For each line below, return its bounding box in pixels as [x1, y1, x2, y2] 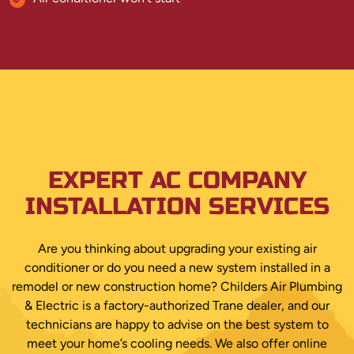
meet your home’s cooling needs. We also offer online [27, 335, 327, 351]
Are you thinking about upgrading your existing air [37, 240, 317, 256]
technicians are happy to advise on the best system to [25, 316, 329, 332]
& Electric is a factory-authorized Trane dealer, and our [24, 297, 330, 313]
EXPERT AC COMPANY [47, 165, 307, 194]
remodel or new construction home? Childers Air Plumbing [12, 278, 342, 294]
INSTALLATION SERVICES [24, 191, 330, 220]
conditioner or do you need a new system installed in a [24, 259, 330, 275]
